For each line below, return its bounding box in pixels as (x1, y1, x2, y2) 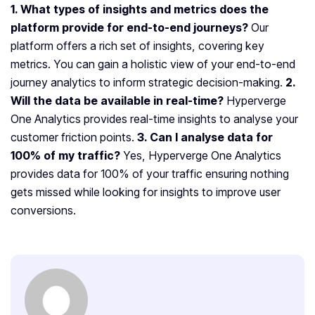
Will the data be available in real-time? (11, 94, 224, 108)
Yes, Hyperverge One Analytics (123, 148, 281, 163)
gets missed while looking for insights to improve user (11, 185, 281, 200)
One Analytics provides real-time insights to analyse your (11, 112, 298, 127)
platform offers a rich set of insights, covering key (11, 39, 264, 53)
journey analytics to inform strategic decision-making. (11, 75, 285, 90)
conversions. (11, 203, 76, 218)
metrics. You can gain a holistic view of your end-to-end (11, 57, 295, 72)
